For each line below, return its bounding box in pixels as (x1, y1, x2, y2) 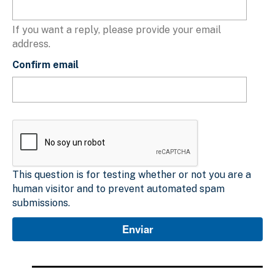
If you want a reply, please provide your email (12, 24, 221, 36)
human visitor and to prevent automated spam (12, 183, 225, 195)
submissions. (12, 197, 70, 209)
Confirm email (12, 59, 79, 71)
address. (12, 38, 50, 50)
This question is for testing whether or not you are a (12, 169, 251, 181)
